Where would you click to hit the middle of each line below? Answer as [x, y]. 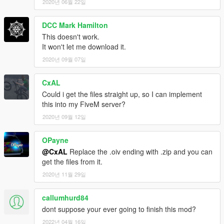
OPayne [55, 140]
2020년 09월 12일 [64, 116]
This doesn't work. [71, 36]
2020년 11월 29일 [64, 174]
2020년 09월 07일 [64, 59]
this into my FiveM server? [84, 104]
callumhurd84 [65, 197]
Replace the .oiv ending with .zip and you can [140, 151]
